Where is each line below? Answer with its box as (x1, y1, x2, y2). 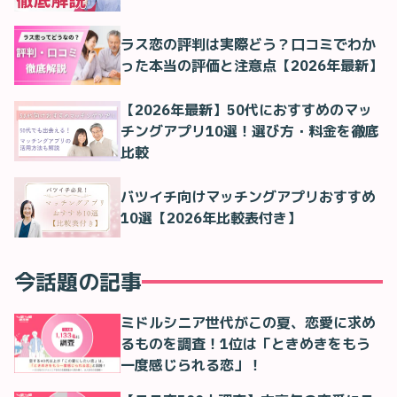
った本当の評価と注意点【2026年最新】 (121, 57, 383, 75)
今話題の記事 (14, 267, 142, 296)
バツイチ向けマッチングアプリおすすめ (121, 187, 376, 206)
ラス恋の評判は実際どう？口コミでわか (121, 35, 376, 54)
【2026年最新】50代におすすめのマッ (121, 101, 372, 119)
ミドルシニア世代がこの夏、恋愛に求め (121, 313, 376, 331)
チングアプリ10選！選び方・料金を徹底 (121, 122, 379, 140)
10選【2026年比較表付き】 (121, 208, 301, 227)
